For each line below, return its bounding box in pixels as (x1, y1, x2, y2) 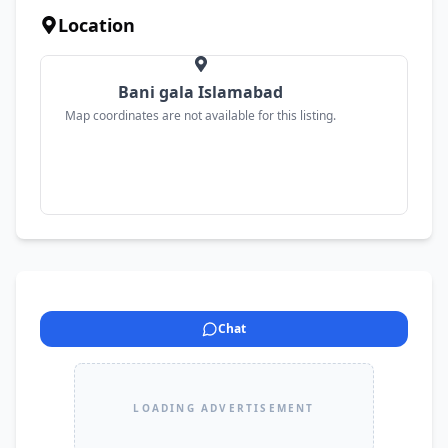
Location (58, 13, 135, 37)
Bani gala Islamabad (118, 81, 283, 103)
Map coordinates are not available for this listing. (65, 107, 336, 124)
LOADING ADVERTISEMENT (133, 400, 315, 415)
